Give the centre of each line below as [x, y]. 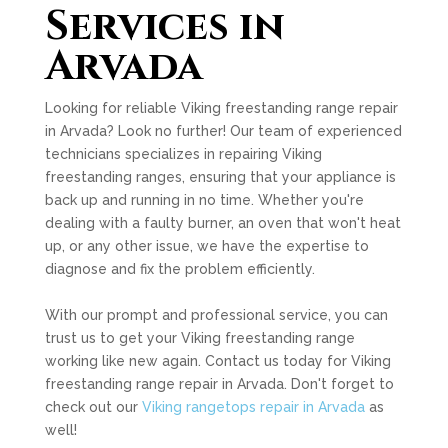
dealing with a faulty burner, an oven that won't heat [222, 223]
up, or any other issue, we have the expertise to [206, 246]
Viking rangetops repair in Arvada [253, 407]
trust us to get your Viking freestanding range [199, 338]
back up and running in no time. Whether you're [204, 200]
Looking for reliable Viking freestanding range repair [221, 108]
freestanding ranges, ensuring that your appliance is [220, 177]
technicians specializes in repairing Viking [183, 154]
